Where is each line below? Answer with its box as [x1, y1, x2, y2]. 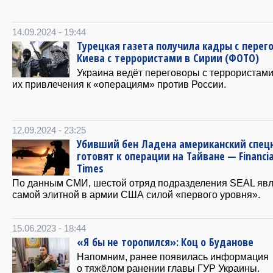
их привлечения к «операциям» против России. [12, 78, 226, 90]
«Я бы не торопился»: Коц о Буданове [77, 234, 253, 249]
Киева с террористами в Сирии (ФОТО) [77, 50, 259, 65]
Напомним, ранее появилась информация [77, 250, 269, 262]
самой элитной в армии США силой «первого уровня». [12, 188, 260, 200]
